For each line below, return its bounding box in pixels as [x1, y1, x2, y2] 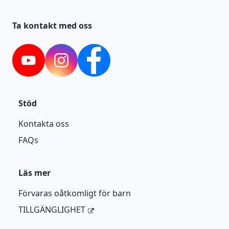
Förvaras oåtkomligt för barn [18, 188, 131, 199]
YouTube [28, 60, 61, 72]
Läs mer [18, 167, 51, 179]
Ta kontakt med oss [12, 20, 92, 32]
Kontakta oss [18, 118, 69, 130]
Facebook [93, 60, 131, 72]
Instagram [60, 60, 101, 72]
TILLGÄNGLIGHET [18, 204, 85, 216]
